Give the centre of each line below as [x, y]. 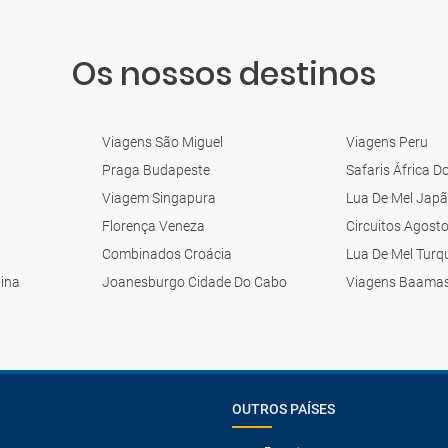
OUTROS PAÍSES [283, 408]
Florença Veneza [153, 225]
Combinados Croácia [166, 253]
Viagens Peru [387, 141]
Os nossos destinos [224, 73]
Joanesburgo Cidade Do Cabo [194, 281]
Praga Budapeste [155, 169]
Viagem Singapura [158, 197]
